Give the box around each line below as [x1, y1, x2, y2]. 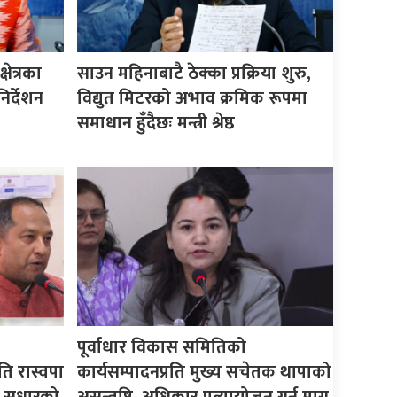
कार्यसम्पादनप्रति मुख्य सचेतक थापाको [77, 356, 332, 387]
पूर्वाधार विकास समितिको [77, 331, 247, 362]
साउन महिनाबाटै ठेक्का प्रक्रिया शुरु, [77, 58, 312, 89]
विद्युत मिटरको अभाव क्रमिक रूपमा [77, 82, 308, 113]
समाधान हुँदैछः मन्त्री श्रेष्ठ [77, 107, 236, 138]
